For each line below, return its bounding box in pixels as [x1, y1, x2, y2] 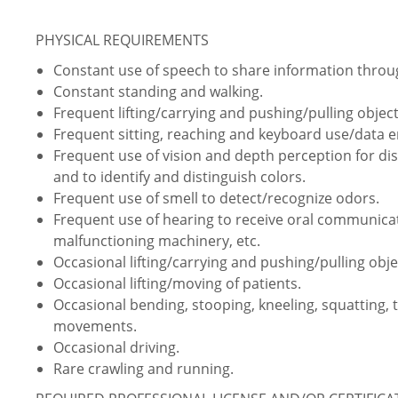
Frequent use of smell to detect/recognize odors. [53, 188, 379, 209]
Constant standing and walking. [53, 82, 263, 102]
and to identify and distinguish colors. [53, 167, 306, 187]
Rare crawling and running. [53, 359, 234, 379]
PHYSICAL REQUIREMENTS [36, 30, 209, 51]
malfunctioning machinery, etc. [53, 231, 260, 251]
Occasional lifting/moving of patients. [53, 274, 301, 294]
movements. [53, 316, 137, 337]
